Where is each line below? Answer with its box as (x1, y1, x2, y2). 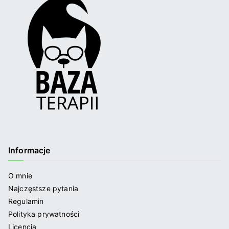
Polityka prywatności (8, 210, 80, 218)
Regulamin (8, 197, 44, 205)
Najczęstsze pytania (8, 184, 79, 193)
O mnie (8, 171, 32, 180)
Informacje (8, 145, 51, 155)
